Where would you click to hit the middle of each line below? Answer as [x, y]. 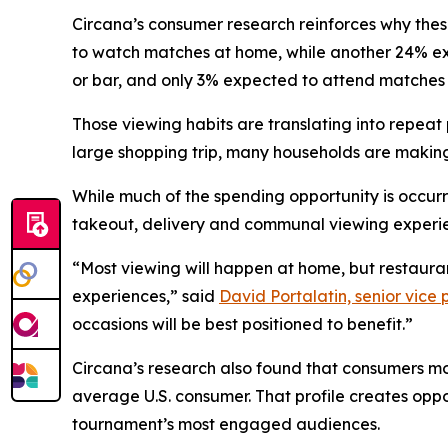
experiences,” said [145, 296]
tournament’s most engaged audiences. [226, 424]
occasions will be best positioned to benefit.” [242, 324]
